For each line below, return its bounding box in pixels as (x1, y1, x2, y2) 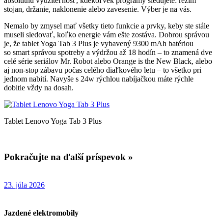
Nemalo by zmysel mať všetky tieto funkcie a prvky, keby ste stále (4, 22, 209, 30)
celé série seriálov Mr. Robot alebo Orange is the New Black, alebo (4, 57, 212, 66)
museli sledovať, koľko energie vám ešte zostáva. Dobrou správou (4, 30, 209, 39)
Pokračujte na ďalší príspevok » (4, 152, 133, 163)
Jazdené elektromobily (4, 209, 79, 218)
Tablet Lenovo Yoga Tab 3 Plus (4, 117, 102, 126)
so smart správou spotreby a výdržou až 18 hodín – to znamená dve (4, 48, 212, 57)
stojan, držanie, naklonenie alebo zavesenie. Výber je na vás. (4, 5, 192, 14)
